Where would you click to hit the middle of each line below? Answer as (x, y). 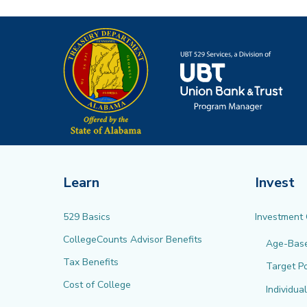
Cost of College (97, 285)
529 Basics (87, 217)
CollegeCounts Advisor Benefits (133, 239)
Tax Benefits (91, 262)
